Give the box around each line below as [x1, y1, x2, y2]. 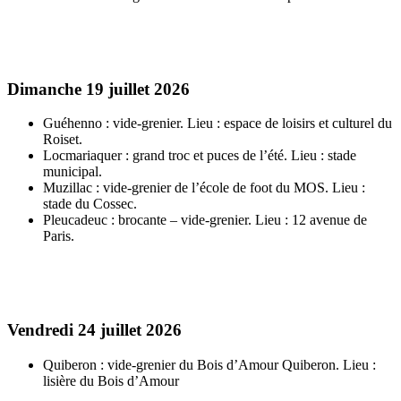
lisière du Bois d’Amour [43, 372, 179, 388]
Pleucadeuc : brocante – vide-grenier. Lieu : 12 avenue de [43, 212, 367, 228]
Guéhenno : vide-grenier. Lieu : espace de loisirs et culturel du [43, 115, 392, 132]
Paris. [43, 228, 74, 244]
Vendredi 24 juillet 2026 [7, 320, 182, 340]
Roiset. [43, 132, 82, 148]
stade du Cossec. [43, 196, 137, 212]
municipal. [43, 164, 102, 180]
